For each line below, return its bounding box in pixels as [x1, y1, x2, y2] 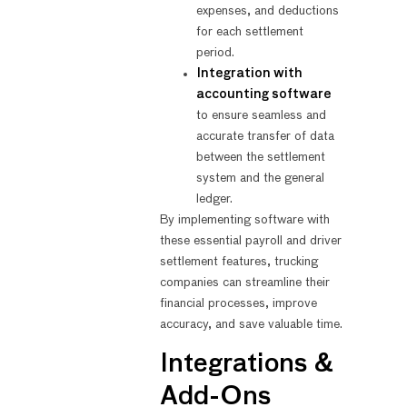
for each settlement [195, 25, 303, 38]
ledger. [195, 192, 233, 205]
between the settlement [195, 150, 325, 164]
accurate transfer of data [195, 129, 334, 143]
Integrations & [159, 352, 333, 378]
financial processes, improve [159, 296, 317, 310]
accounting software [195, 87, 332, 101]
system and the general [195, 171, 324, 184]
